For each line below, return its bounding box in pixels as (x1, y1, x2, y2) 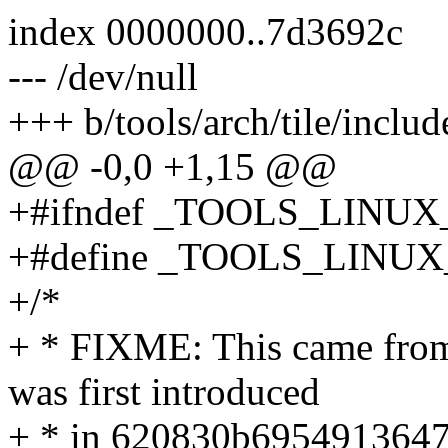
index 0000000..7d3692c (8, 10, 403, 54)
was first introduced (8, 370, 320, 414)
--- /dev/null (8, 55, 198, 99)
